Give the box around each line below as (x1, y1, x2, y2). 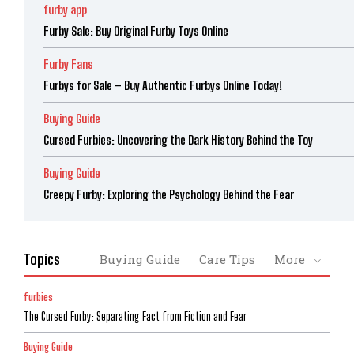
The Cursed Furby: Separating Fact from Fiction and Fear (24, 310, 247, 324)
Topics (24, 250, 60, 269)
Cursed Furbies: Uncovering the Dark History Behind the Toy (43, 133, 313, 148)
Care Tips (199, 251, 255, 268)
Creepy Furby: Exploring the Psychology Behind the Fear (43, 187, 294, 202)
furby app (43, 2, 87, 17)
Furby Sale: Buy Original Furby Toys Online (43, 24, 228, 39)
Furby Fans (43, 57, 93, 72)
